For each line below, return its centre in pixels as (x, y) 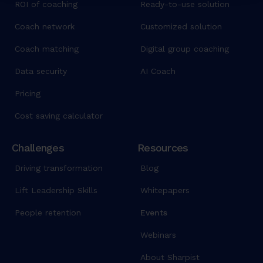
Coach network (45, 27)
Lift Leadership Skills (56, 190)
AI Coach (158, 71)
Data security (41, 71)
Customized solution (181, 27)
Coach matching (47, 49)
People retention (48, 213)
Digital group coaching (184, 49)
